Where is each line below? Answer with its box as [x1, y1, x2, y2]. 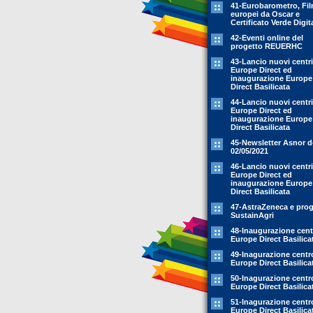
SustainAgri [231, 211, 274, 219]
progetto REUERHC [231, 42, 303, 50]
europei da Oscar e [231, 10, 300, 18]
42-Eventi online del [231, 34, 303, 42]
